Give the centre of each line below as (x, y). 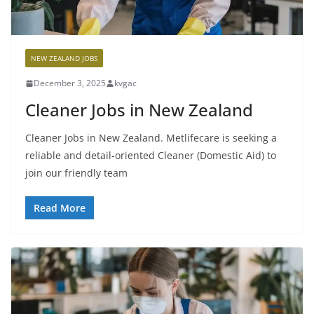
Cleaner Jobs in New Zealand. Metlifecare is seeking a (151, 138)
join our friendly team (76, 173)
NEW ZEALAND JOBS (64, 59)
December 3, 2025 (70, 83)
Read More (60, 208)
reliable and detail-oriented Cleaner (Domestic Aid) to (151, 156)
